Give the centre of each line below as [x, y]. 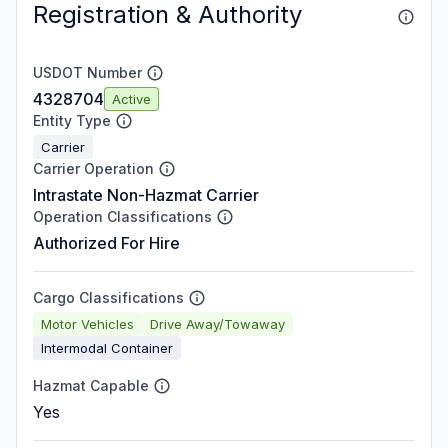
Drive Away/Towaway [217, 323]
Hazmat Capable [91, 385]
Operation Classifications [122, 216]
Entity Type [72, 120]
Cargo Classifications [108, 297]
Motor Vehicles [87, 323]
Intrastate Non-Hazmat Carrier [146, 195]
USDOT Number [87, 72]
